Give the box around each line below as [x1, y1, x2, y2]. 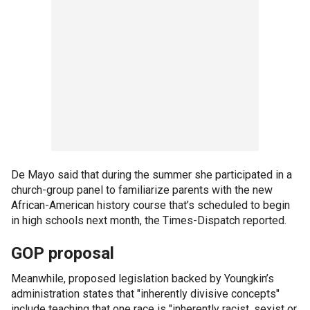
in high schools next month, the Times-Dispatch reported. [11, 213, 286, 227]
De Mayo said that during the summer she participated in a [11, 167, 292, 181]
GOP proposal [11, 243, 114, 263]
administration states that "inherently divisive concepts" [11, 286, 280, 300]
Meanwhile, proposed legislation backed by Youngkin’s [11, 271, 274, 285]
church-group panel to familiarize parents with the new [11, 183, 273, 197]
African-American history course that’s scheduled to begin [11, 198, 290, 212]
